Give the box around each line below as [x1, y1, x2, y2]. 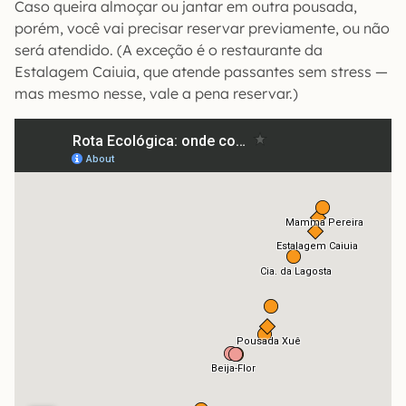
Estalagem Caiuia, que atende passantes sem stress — [14, 63, 388, 81]
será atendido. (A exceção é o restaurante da [14, 41, 323, 59]
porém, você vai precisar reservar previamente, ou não [14, 19, 390, 37]
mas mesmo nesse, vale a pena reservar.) [14, 84, 298, 102]
